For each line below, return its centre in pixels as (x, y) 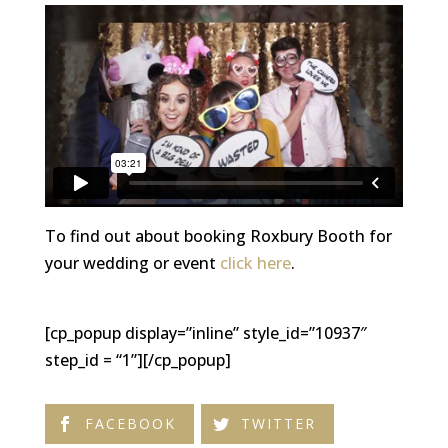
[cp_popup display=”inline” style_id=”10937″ (205, 333)
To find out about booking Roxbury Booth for (218, 236)
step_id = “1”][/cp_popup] (137, 360)
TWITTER (278, 423)
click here (255, 263)
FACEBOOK (130, 423)
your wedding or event (132, 263)
